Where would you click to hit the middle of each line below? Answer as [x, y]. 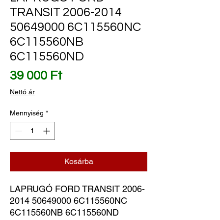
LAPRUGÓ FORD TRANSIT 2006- [77, 189]
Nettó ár [22, 92]
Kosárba [79, 162]
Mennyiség [27, 113]
